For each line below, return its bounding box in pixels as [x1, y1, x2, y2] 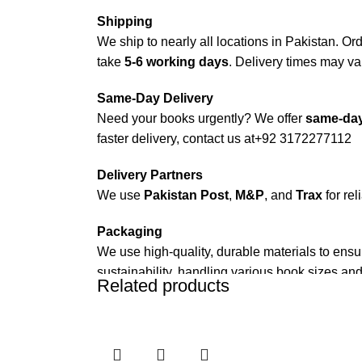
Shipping [97, 15, 153, 29]
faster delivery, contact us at [97, 132, 255, 146]
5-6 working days [124, 55, 229, 69]
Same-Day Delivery [97, 91, 213, 106]
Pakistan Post [144, 188, 229, 203]
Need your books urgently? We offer [97, 112, 305, 126]
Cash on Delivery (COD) [97, 301, 242, 316]
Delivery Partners [97, 168, 203, 183]
